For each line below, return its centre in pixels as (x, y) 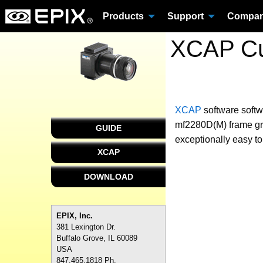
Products (123, 16)
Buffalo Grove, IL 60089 (97, 238)
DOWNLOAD (108, 176)
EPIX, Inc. (75, 215)
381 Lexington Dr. (86, 227)
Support (186, 16)
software (221, 110)
